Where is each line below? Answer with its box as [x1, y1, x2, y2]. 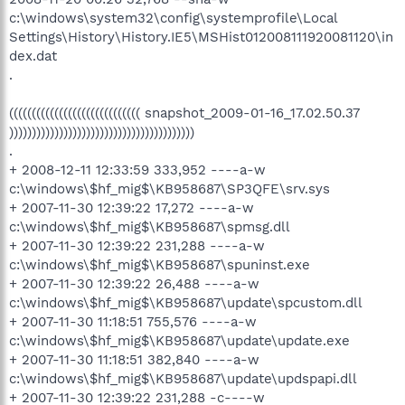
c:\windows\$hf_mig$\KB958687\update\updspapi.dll [9, 370, 357, 387]
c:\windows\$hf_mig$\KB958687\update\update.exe [9, 332, 350, 349]
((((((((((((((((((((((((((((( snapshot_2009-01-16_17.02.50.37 [9, 104, 360, 121]
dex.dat [9, 47, 57, 64]
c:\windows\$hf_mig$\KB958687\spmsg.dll [9, 218, 290, 235]
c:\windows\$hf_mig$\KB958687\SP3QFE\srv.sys [9, 180, 330, 197]
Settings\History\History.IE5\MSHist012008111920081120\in [9, 28, 393, 45]
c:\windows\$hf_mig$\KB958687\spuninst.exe [9, 256, 310, 273]
